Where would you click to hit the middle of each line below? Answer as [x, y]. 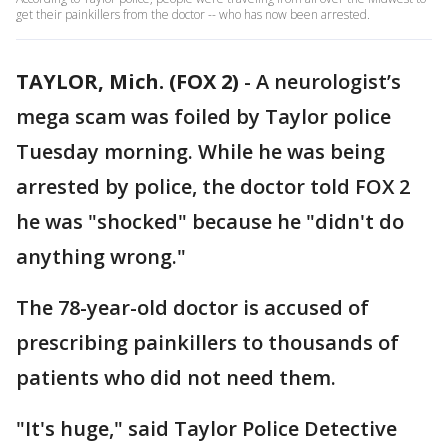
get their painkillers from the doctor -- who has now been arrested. [193, 14]
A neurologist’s [328, 81]
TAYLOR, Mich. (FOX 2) [127, 81]
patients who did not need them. [176, 377]
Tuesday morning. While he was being [200, 151]
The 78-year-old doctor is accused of [192, 307]
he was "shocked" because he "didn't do [210, 221]
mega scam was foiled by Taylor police [203, 116]
